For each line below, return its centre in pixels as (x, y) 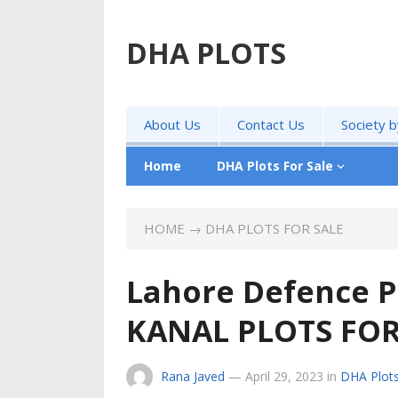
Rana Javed (193, 376)
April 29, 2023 (284, 376)
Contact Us (271, 124)
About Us (172, 124)
